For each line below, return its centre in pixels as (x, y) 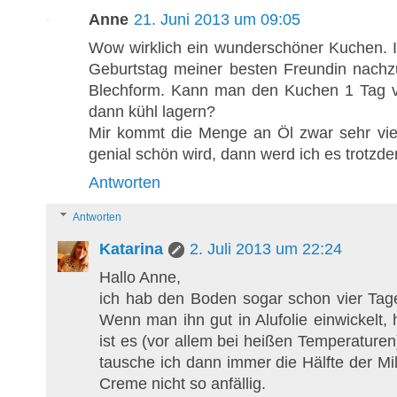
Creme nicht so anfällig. (183, 383)
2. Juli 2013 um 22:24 (266, 249)
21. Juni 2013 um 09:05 (217, 19)
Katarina (131, 249)
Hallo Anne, (140, 277)
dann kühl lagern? (152, 111)
